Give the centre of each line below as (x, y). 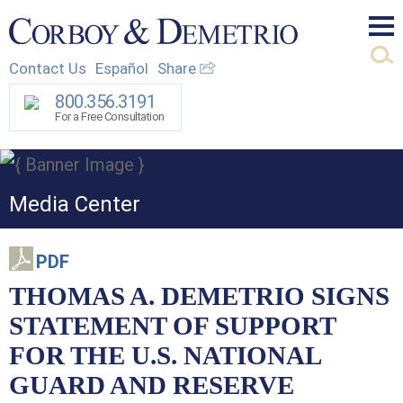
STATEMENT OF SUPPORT (173, 325)
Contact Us (48, 68)
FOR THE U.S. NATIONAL (166, 355)
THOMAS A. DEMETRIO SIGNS (199, 296)
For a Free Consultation (110, 116)
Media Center (75, 204)
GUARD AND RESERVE (152, 385)
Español (122, 68)
